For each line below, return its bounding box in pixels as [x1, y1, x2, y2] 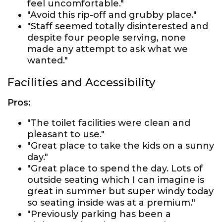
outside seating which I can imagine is [27, 174, 204, 185]
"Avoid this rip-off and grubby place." [27, 9, 197, 20]
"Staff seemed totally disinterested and [27, 21, 208, 32]
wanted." [27, 55, 68, 66]
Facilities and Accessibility [7, 76, 155, 89]
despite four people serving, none [27, 32, 186, 43]
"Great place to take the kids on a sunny [27, 140, 214, 151]
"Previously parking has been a [27, 209, 171, 220]
